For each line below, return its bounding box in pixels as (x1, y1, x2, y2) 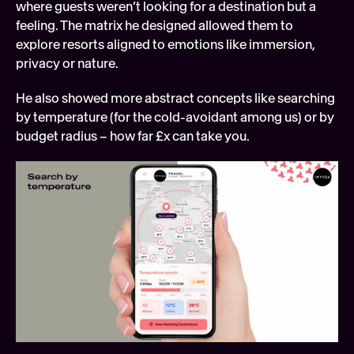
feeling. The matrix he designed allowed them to (16, 17, 293, 33)
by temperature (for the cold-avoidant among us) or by (16, 109, 334, 125)
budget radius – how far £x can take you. (16, 128, 250, 144)
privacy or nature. (16, 55, 119, 71)
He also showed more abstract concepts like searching (16, 90, 335, 106)
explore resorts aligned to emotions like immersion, (16, 36, 315, 52)
